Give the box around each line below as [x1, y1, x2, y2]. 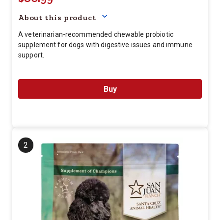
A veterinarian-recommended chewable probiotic [18, 30, 173, 38]
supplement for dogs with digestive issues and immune [18, 41, 192, 49]
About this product [18, 13, 96, 22]
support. [18, 51, 45, 59]
